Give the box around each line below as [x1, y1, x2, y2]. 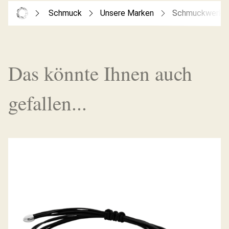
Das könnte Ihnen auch [8, 59, 192, 86]
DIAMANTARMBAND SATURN [46, 189, 183, 202]
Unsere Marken [100, 8, 154, 18]
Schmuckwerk [172, 8, 223, 18]
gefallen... [8, 89, 87, 116]
